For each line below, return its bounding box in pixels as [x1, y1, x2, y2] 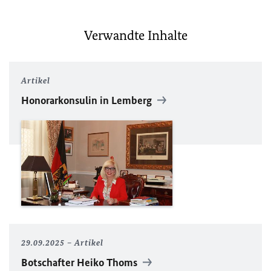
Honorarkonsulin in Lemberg [21, 94, 154, 108]
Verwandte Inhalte [83, 27, 188, 44]
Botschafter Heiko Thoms [21, 255, 140, 269]
